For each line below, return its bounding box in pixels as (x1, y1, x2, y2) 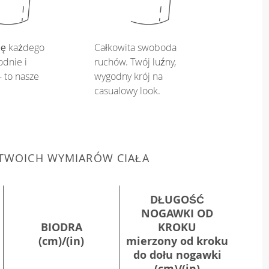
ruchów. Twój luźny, (94, 55, 176, 69)
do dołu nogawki (133, 247, 222, 262)
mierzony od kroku (126, 233, 228, 249)
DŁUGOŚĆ (150, 192, 204, 207)
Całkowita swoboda (94, 41, 177, 55)
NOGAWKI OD (141, 205, 213, 221)
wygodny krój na (94, 70, 163, 83)
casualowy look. (94, 84, 160, 98)
